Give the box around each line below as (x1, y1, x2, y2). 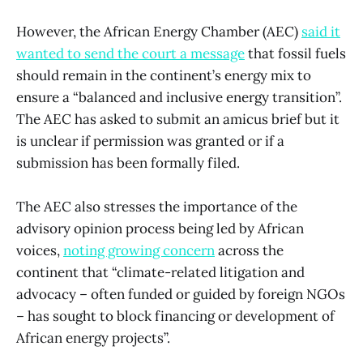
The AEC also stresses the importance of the (16, 197, 297, 216)
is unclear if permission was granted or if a (16, 131, 284, 150)
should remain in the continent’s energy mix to (16, 66, 311, 84)
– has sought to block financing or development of (16, 306, 335, 325)
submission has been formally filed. (16, 153, 240, 172)
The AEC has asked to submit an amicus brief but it (16, 109, 340, 128)
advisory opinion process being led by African (16, 219, 304, 237)
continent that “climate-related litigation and (16, 263, 305, 281)
